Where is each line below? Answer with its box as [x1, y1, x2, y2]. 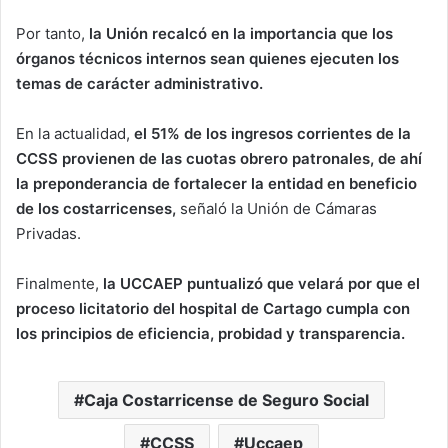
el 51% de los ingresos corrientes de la [134, 124, 411, 144]
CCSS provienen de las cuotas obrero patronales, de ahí [16, 149, 422, 169]
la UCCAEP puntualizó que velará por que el [103, 274, 420, 294]
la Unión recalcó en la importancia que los [89, 24, 393, 44]
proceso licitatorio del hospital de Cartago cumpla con [16, 299, 410, 319]
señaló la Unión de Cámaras [176, 199, 377, 219]
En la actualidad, [16, 124, 134, 144]
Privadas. [16, 224, 81, 244]
